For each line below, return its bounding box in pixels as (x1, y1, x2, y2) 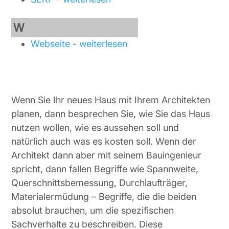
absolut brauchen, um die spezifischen (11, 205, 174, 216)
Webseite (31, 38, 71, 49)
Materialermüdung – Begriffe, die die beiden (11, 191, 197, 202)
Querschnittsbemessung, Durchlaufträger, (11, 177, 188, 188)
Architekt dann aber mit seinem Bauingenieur (11, 150, 202, 161)
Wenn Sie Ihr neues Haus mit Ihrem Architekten (11, 95, 211, 105)
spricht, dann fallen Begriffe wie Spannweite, (11, 164, 199, 174)
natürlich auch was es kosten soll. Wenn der (11, 136, 197, 147)
